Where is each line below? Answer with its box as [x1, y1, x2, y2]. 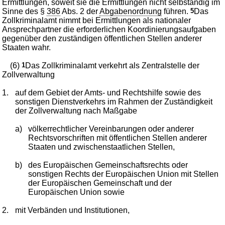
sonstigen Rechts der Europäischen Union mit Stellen [28, 170, 218, 179]
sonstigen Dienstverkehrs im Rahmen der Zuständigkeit [15, 97, 213, 106]
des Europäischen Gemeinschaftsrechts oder [28, 161, 188, 170]
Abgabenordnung [99, 7, 162, 16]
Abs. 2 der [60, 7, 100, 16]
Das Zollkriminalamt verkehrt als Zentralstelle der [25, 61, 200, 70]
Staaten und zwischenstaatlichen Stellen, [28, 143, 175, 152]
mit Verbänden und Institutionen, [15, 206, 130, 215]
